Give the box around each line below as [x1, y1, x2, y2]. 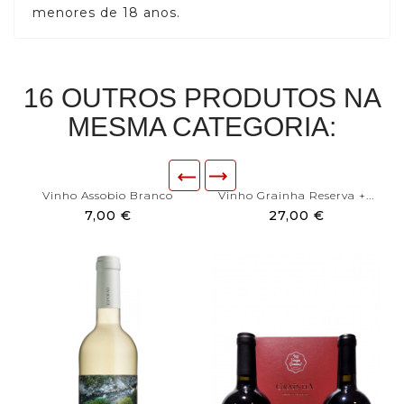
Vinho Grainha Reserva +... [218, 188, 374, 203]
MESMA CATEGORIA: [68, 112, 336, 142]
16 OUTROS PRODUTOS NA [23, 83, 381, 114]
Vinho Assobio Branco [42, 188, 173, 203]
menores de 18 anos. [32, 5, 180, 22]
